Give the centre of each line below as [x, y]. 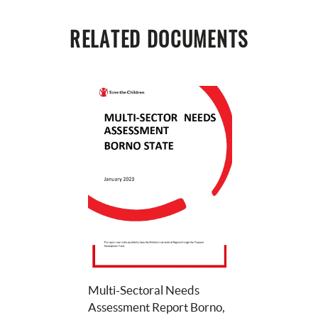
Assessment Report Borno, [157, 307]
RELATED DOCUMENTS [159, 39]
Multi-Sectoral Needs [144, 290]
